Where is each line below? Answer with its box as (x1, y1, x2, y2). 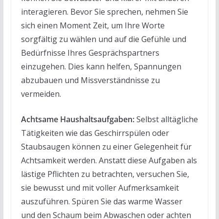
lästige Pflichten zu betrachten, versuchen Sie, (21, 168, 189, 179)
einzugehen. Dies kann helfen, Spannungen (21, 61, 181, 72)
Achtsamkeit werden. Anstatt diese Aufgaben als (21, 154, 197, 166)
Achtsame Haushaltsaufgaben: (21, 113, 134, 125)
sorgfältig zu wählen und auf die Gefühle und (21, 33, 186, 44)
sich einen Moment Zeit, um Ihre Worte (21, 20, 165, 31)
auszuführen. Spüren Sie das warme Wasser (21, 196, 182, 207)
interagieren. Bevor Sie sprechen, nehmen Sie (21, 6, 188, 17)
